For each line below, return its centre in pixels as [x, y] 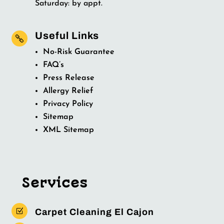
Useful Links [67, 36]
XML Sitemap [68, 130]
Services [54, 183]
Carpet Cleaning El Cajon [94, 212]
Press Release [68, 78]
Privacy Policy [68, 104]
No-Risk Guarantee [78, 52]
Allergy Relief [68, 91]
